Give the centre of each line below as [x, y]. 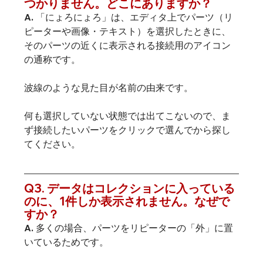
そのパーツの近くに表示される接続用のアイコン [127, 45]
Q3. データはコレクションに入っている [129, 188]
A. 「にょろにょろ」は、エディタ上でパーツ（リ [128, 17]
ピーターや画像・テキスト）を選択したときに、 [127, 31]
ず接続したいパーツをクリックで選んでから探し [127, 130]
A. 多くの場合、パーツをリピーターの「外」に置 [128, 228]
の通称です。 [52, 60]
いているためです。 [66, 242]
